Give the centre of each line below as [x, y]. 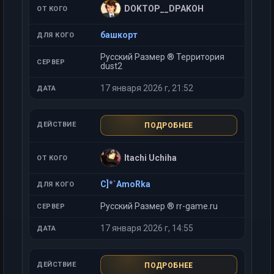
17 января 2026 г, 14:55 [147, 228]
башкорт [119, 35]
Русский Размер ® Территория [162, 57]
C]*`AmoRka [125, 184]
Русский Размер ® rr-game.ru [159, 206]
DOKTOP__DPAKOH [164, 8]
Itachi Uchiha [150, 157]
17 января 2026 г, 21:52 [147, 88]
